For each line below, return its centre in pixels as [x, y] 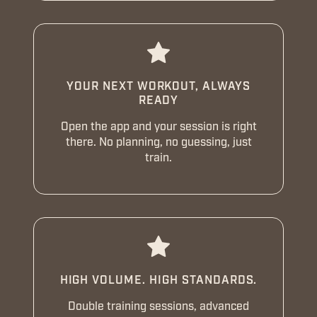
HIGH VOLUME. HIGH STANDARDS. [158, 280]
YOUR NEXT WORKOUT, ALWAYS [158, 86]
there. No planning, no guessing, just [158, 142]
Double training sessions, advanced [158, 306]
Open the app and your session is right [158, 126]
